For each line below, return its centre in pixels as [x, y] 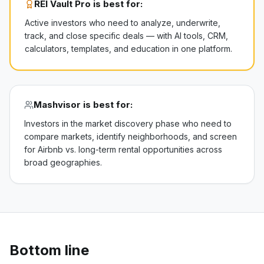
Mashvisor [57, 105]
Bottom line [49, 250]
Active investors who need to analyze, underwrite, [123, 23]
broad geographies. [63, 162]
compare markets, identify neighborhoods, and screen [131, 136]
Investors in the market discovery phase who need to [128, 123]
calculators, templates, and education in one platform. [128, 49]
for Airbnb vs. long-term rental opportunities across [123, 149]
